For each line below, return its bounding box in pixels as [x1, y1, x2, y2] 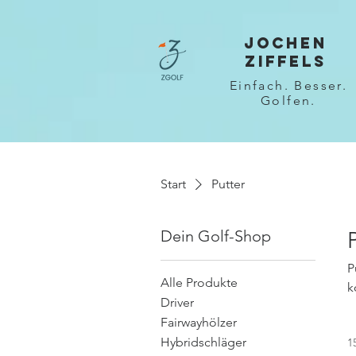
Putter [211, 176, 245, 192]
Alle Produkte [161, 274, 238, 290]
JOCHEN [243, 33, 327, 52]
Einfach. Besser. [229, 77, 348, 93]
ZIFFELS [244, 52, 327, 71]
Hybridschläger [161, 334, 246, 350]
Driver [161, 294, 194, 310]
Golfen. [261, 92, 316, 108]
